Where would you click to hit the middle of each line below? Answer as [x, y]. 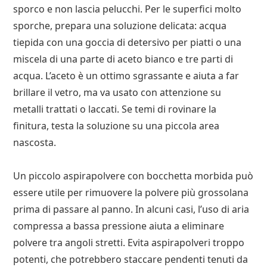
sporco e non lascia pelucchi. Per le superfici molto [128, 9]
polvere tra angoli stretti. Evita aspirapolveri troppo [129, 243]
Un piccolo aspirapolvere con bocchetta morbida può [133, 176]
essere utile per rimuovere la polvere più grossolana [131, 193]
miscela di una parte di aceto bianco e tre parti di [123, 59]
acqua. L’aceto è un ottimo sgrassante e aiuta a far [126, 76]
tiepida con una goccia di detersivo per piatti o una [128, 43]
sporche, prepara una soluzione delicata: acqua [120, 26]
